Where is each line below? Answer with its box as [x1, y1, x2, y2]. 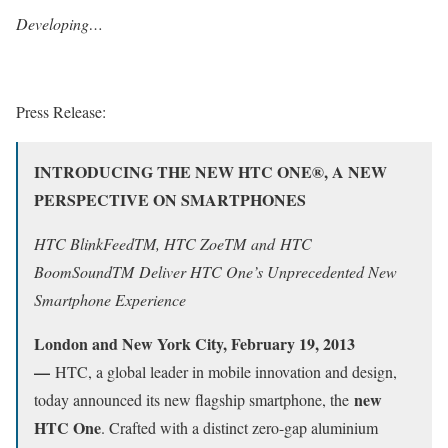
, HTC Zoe [156, 232, 224, 254]
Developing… [16, 12, 103, 34]
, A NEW [324, 159, 387, 183]
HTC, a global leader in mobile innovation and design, [55, 360, 397, 382]
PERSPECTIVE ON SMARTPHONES [34, 187, 306, 211]
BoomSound [34, 260, 112, 282]
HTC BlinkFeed [34, 232, 134, 254]
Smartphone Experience [34, 288, 186, 310]
